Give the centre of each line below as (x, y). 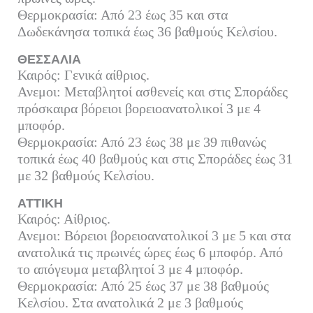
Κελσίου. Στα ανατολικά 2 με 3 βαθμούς (130, 302)
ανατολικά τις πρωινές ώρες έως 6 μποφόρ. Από (150, 252)
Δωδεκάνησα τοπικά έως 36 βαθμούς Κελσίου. (147, 31)
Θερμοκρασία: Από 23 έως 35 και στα (122, 14)
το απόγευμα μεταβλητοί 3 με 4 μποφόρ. (130, 269)
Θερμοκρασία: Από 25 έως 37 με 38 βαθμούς (143, 285)
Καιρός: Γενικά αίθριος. (83, 74)
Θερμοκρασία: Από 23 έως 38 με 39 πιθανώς (141, 141)
